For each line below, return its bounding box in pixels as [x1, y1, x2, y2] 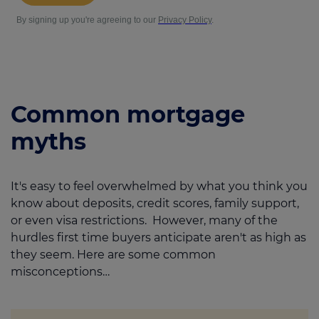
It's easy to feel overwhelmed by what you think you [11, 179, 308, 193]
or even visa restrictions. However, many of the [11, 213, 278, 227]
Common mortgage [11, 100, 245, 128]
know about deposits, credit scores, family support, [11, 196, 299, 210]
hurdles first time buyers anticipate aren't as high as [11, 230, 306, 244]
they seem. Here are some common [11, 247, 216, 261]
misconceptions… [11, 264, 110, 278]
